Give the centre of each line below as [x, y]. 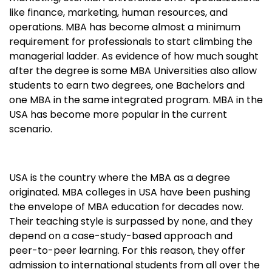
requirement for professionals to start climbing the [131, 41]
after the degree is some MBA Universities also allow [133, 70]
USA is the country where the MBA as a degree [120, 177]
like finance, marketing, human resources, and [118, 12]
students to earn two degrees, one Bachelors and [127, 85]
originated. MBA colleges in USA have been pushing [130, 192]
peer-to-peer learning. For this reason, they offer [127, 250]
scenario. [31, 129]
